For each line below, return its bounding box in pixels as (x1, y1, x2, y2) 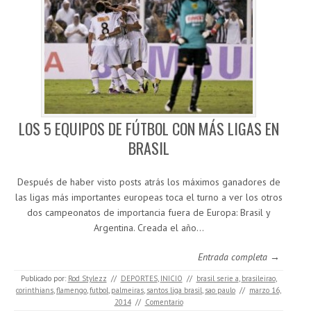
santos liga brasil (146, 285, 202, 296)
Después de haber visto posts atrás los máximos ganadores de (17, 176, 280, 189)
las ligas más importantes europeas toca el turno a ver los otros (15, 191, 283, 204)
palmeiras (111, 285, 144, 296)
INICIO (160, 274, 183, 284)
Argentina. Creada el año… (93, 221, 204, 235)
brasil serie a (196, 274, 239, 284)
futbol (90, 285, 108, 296)
